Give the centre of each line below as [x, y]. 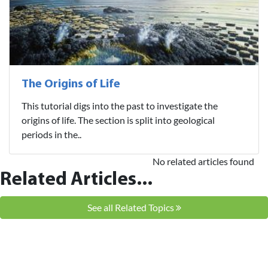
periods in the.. [51, 134]
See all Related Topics [131, 207]
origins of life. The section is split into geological [118, 120]
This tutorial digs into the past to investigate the [120, 105]
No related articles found [203, 161]
